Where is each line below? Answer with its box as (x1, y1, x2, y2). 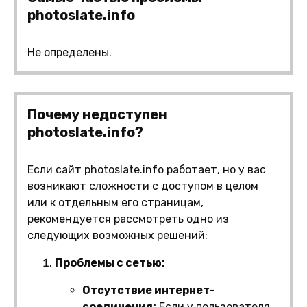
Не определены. (27, 45, 112, 59)
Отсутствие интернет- (82, 283, 215, 297)
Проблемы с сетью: (55, 256, 165, 269)
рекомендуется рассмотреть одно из (27, 212, 229, 225)
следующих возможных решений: (27, 228, 208, 242)
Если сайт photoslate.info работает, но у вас (27, 162, 266, 176)
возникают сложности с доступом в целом (27, 179, 258, 193)
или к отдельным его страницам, (27, 195, 204, 209)
